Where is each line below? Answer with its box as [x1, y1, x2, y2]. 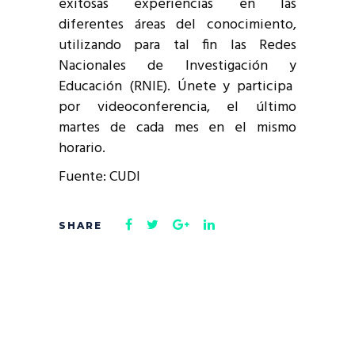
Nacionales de [59, 54, 185, 78]
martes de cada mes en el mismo [59, 116, 296, 139]
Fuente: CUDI [59, 165, 140, 189]
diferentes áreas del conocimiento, [59, 13, 296, 36]
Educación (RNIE [59, 74, 163, 98]
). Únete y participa [162, 74, 293, 98]
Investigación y [185, 54, 297, 78]
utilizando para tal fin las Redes [59, 33, 296, 57]
